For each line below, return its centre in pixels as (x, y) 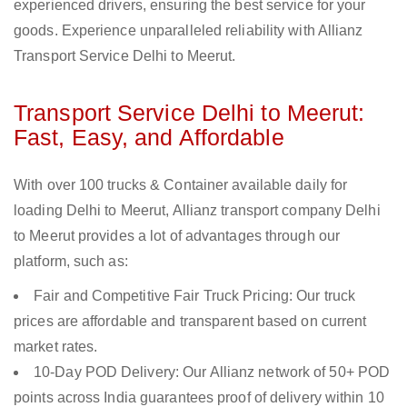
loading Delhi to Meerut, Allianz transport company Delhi (197, 211)
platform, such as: (71, 262)
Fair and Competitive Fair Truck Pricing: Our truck (195, 296)
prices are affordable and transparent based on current (190, 322)
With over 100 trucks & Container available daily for (181, 185)
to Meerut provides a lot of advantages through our (177, 236)
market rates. (56, 347)
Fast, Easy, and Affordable (149, 138)
